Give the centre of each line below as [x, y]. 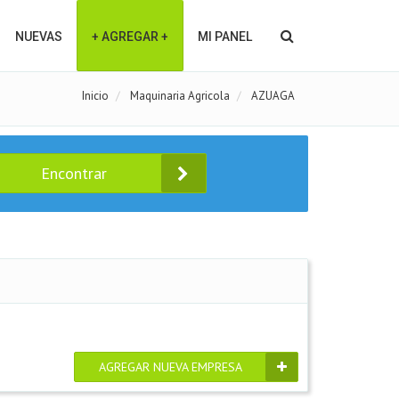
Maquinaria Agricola [180, 96]
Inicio [95, 96]
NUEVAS [39, 37]
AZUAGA [273, 96]
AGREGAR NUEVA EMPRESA [171, 367]
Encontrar [74, 173]
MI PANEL [225, 37]
